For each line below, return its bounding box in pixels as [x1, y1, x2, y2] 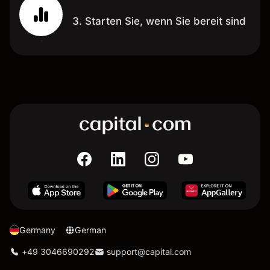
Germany [19, 224, 55, 235]
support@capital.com [107, 246, 191, 257]
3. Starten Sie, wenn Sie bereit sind [72, 14, 246, 27]
